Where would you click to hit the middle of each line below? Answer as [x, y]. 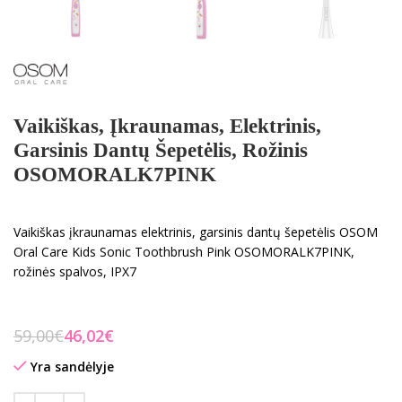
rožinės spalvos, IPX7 [75, 271]
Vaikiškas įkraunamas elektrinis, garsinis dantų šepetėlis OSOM [196, 232]
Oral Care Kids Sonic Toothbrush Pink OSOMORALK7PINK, [184, 251]
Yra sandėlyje [72, 366]
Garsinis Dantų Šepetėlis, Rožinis [161, 150]
